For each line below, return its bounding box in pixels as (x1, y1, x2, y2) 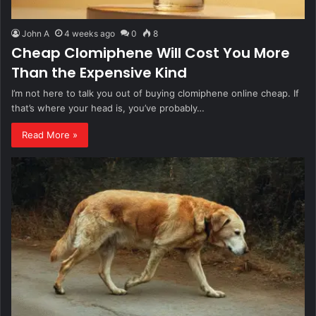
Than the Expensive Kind (11, 62, 187, 83)
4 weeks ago (64, 28, 115, 39)
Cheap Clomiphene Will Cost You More (11, 42, 290, 63)
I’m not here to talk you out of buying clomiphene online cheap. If (11, 87, 299, 99)
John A (22, 28, 49, 39)
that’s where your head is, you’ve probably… (11, 102, 205, 114)
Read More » (22, 128, 78, 140)
